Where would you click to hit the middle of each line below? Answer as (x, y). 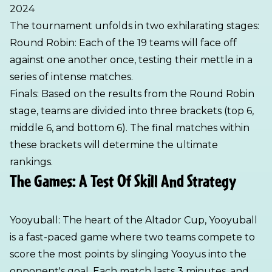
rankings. (31, 162)
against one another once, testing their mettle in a (131, 60)
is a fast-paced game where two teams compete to (132, 237)
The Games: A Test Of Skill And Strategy (123, 182)
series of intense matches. (71, 77)
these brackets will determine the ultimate (114, 145)
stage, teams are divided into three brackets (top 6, (132, 111)
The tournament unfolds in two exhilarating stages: (134, 26)
